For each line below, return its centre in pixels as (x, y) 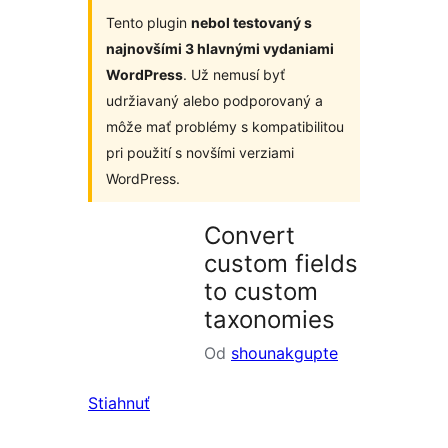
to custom (261, 291)
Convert (249, 235)
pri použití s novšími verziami (200, 152)
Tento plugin (148, 22)
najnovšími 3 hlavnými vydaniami (220, 48)
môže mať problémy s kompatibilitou (225, 126)
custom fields (281, 263)
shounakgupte (284, 353)
